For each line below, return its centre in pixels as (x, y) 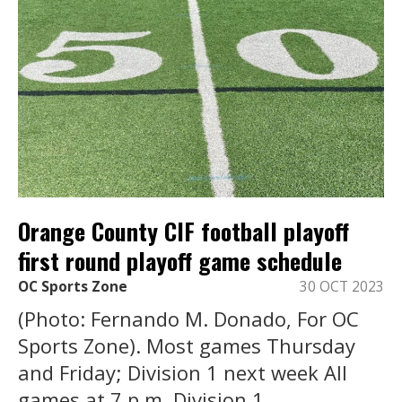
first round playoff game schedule (180, 260)
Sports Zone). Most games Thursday (187, 346)
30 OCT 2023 (342, 287)
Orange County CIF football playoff (184, 231)
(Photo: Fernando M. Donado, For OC (188, 319)
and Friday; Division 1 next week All (183, 373)
